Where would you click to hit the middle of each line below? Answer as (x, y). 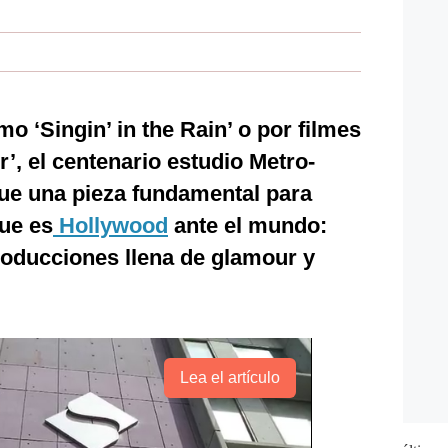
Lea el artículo (229, 377)
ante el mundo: (247, 225)
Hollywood (110, 225)
